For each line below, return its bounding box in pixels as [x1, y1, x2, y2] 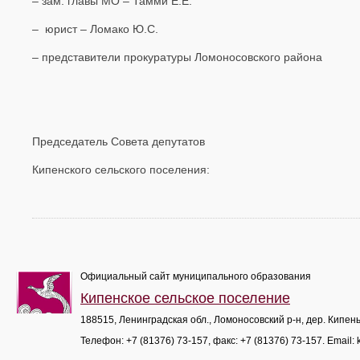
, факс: [208, 335, 240, 346]
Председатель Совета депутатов [32, 135, 205, 148]
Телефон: [80, 335, 126, 346]
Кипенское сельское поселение [80, 290, 290, 306]
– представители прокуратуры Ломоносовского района [32, 51, 322, 63]
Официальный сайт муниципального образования [80, 271, 311, 282]
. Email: [322, 335, 357, 346]
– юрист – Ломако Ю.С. [32, 22, 158, 35]
